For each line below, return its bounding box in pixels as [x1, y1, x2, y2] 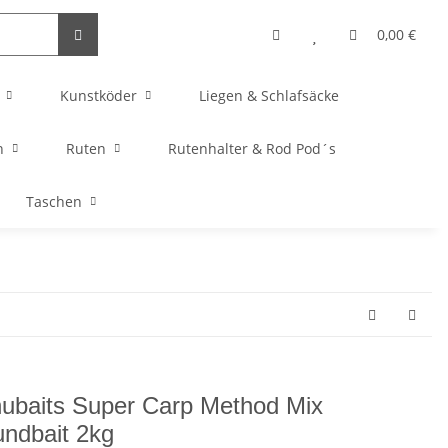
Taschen [25, 192, 82, 211]
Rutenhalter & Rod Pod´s [167, 139, 336, 158]
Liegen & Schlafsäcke [199, 86, 339, 105]
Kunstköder [60, 86, 137, 105]
